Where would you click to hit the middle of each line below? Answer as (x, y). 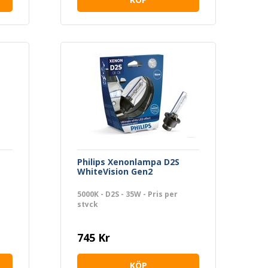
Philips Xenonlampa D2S (128, 162)
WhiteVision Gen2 (115, 171)
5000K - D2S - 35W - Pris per (127, 194)
